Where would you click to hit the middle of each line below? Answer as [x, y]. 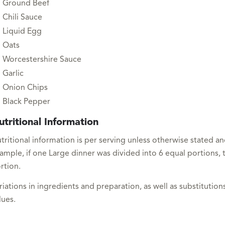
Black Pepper [26, 102]
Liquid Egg [22, 32]
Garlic [13, 74]
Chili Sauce [22, 18]
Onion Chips [25, 88]
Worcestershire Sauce [42, 60]
